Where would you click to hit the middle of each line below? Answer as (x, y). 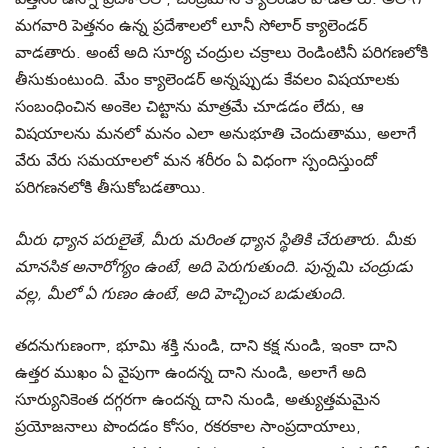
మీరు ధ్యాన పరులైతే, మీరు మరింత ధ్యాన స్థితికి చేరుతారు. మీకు (215, 240)
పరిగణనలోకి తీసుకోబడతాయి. (110, 188)
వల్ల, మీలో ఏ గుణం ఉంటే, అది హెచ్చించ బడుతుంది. (180, 294)
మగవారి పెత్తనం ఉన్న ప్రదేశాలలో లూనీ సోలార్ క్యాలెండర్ (191, 26)
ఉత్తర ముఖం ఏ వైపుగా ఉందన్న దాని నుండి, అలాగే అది (190, 373)
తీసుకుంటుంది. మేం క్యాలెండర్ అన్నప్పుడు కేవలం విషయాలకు (207, 80)
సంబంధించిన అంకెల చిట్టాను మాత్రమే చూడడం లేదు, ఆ (189, 107)
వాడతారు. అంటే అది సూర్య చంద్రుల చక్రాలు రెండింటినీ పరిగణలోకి (221, 53)
